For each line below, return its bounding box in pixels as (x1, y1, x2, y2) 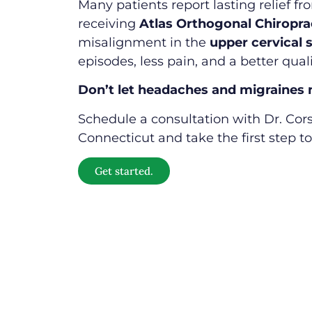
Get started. (95, 164, 153, 178)
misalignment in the (78, 34, 210, 50)
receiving (78, 15, 139, 31)
